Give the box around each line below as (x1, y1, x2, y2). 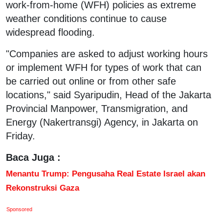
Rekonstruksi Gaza (6, 182, 79, 193)
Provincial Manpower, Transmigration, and (6, 103, 188, 114)
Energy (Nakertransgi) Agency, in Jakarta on (6, 116, 198, 128)
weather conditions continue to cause (6, 13, 167, 24)
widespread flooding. (6, 26, 95, 38)
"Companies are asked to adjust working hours (6, 48, 208, 59)
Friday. (6, 130, 35, 141)
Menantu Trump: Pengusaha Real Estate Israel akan (6, 168, 205, 178)
